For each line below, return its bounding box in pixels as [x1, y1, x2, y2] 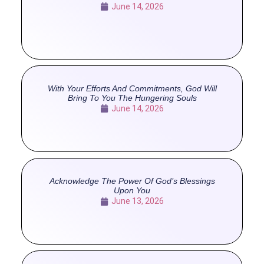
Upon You [114, 186, 150, 195]
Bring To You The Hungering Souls [67, 93, 197, 103]
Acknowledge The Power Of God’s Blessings [49, 176, 215, 186]
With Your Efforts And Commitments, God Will [47, 83, 217, 93]
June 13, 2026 [111, 196, 164, 206]
